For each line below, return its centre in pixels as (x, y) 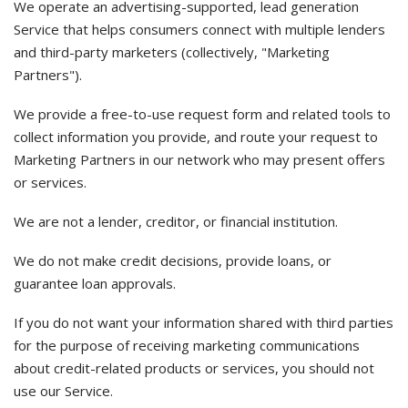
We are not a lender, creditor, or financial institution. (176, 221)
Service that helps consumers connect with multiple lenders (199, 29)
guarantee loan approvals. (95, 283)
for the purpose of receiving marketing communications (187, 345)
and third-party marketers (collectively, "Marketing (172, 52)
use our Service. (63, 391)
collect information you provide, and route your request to (196, 137)
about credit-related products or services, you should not (194, 368)
